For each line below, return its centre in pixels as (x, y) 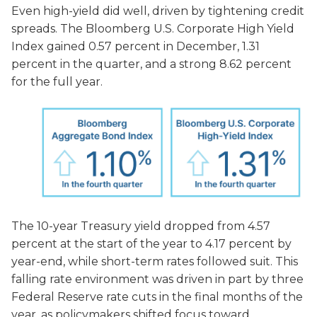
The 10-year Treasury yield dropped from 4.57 (141, 226)
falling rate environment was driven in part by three (157, 279)
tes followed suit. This (237, 261)
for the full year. (57, 82)
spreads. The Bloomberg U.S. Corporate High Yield (153, 29)
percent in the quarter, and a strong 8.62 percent (151, 64)
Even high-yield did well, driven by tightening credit (158, 11)
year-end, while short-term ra (94, 261)
